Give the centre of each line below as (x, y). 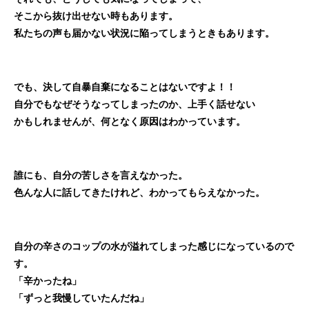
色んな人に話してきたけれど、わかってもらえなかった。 (139, 192)
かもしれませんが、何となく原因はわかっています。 (130, 121)
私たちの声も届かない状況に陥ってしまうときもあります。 (144, 33)
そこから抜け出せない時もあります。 (96, 16)
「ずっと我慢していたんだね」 (81, 298)
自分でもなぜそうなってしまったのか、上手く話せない (134, 104)
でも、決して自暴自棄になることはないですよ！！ (125, 87)
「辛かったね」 (48, 280)
